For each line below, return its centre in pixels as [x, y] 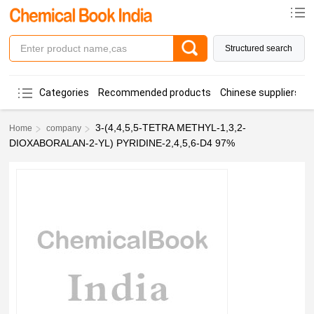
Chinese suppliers [260, 93]
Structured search [259, 48]
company [64, 128]
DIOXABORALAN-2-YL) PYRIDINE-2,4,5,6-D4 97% [122, 143]
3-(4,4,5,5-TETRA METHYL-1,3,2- [171, 128]
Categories [64, 93]
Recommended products [155, 93]
